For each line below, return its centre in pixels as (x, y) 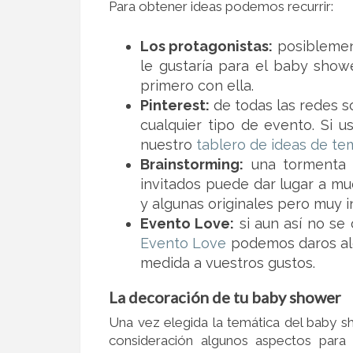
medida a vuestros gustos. (228, 262)
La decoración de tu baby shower (225, 297)
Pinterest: (175, 105)
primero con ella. (197, 85)
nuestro (168, 144)
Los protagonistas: (207, 46)
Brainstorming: (192, 164)
